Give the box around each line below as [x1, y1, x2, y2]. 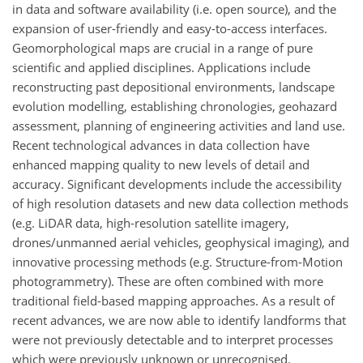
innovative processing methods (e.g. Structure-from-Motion [12, 253, 343, 270]
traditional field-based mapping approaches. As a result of [12, 292, 335, 309]
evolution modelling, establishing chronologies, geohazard [12, 97, 337, 114]
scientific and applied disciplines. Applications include [12, 58, 310, 75]
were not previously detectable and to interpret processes [12, 331, 333, 348]
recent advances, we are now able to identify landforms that [12, 311, 346, 328]
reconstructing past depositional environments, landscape [12, 78, 335, 95]
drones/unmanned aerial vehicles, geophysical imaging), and [12, 233, 349, 250]
